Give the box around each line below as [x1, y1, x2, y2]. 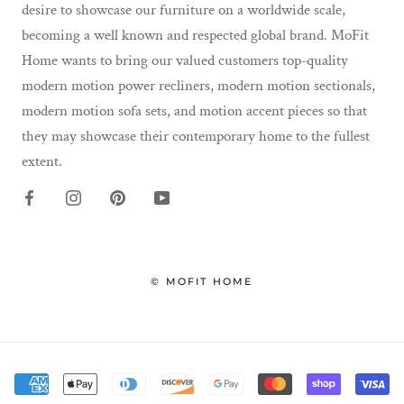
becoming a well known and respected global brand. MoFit [22, 24, 369, 45]
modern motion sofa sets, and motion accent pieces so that [22, 100, 367, 121]
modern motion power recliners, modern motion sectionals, [22, 75, 375, 96]
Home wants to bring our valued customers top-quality [22, 50, 348, 70]
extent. [22, 151, 62, 171]
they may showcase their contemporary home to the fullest [22, 125, 370, 146]
